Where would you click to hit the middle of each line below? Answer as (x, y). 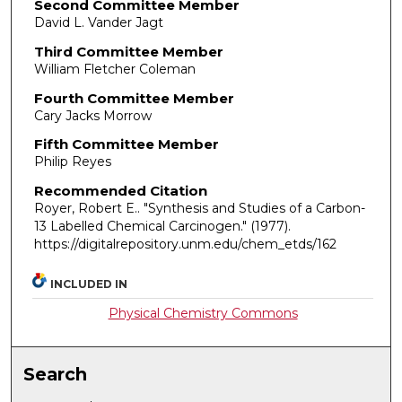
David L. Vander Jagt (98, 23)
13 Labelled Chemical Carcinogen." (142, 226)
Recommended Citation (120, 190)
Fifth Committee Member (126, 144)
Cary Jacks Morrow (92, 115)
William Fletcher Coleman (114, 69)
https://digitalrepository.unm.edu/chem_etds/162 (185, 244)
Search (56, 374)
